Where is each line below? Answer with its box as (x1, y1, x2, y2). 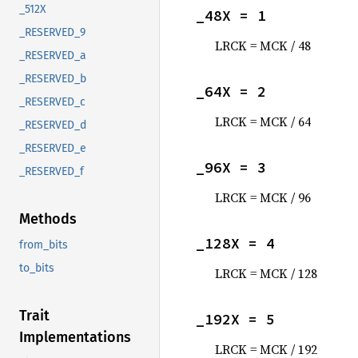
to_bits (19, 261, 54, 276)
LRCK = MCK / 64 (215, 113, 311, 130)
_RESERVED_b (19, 72, 86, 86)
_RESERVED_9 (19, 26, 86, 40)
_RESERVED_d (19, 118, 86, 133)
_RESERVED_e (19, 141, 86, 156)
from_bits (19, 238, 68, 253)
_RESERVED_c (19, 95, 86, 109)
